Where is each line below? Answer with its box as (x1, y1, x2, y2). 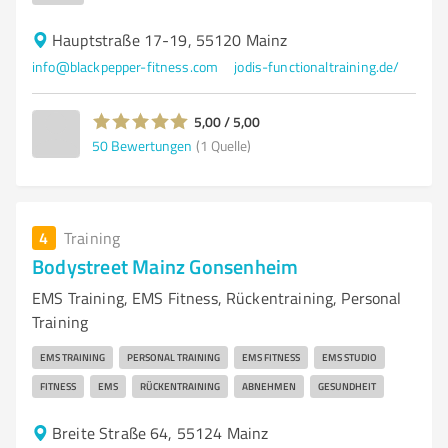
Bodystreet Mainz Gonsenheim (32, 252, 299, 280)
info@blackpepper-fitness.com (32, 57, 219, 76)
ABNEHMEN (242, 379, 296, 393)
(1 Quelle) (196, 135, 251, 155)
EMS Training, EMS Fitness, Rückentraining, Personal (32, 287, 402, 309)
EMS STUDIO (322, 350, 377, 364)
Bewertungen (111, 135, 192, 155)
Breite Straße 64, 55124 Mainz (52, 422, 269, 444)
